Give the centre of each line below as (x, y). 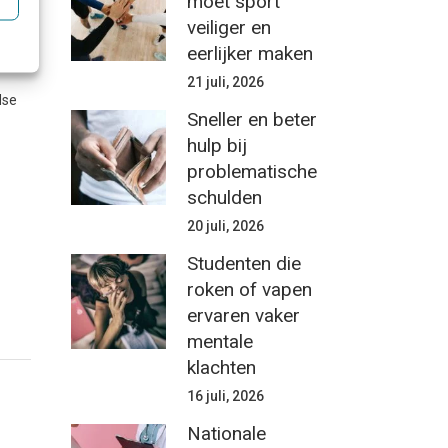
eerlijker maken (250, 53)
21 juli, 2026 (225, 82)
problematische (252, 171)
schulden (224, 197)
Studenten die (244, 263)
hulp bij (217, 145)
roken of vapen (249, 289)
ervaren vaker (243, 315)
